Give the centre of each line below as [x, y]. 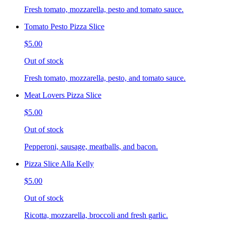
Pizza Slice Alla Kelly [59, 164]
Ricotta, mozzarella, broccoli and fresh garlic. [96, 215]
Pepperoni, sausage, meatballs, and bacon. [91, 147]
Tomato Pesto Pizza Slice [64, 27]
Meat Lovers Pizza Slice [63, 95]
